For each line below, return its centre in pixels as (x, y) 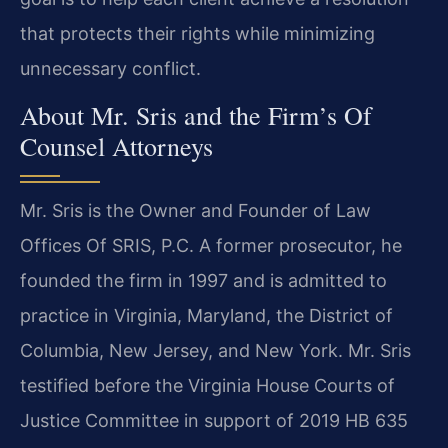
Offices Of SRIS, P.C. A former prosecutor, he (211, 246)
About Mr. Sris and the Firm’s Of (196, 115)
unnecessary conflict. (110, 68)
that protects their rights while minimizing (197, 33)
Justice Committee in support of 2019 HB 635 (214, 421)
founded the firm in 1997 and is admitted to (203, 281)
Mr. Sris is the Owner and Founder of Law (195, 211)
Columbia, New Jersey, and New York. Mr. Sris (215, 351)
